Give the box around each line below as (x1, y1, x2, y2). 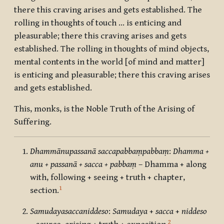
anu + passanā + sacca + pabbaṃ (30, 159, 136, 170)
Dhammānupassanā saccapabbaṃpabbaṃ (30, 146, 169, 157)
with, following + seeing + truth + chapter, (30, 172, 185, 183)
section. (30, 185, 59, 196)
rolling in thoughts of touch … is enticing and (14, 18, 181, 28)
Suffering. (14, 117, 51, 127)
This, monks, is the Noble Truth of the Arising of (14, 104, 194, 114)
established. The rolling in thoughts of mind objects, (14, 44, 209, 54)
